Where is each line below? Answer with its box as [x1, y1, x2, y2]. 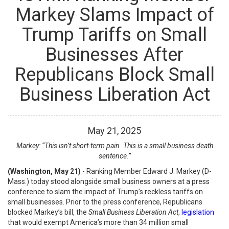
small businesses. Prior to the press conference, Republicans [8, 198, 202, 206]
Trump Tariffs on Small [22, 24, 207, 45]
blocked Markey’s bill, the [8, 208, 88, 216]
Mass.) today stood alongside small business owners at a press [8, 177, 210, 186]
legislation [181, 208, 214, 216]
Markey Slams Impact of [15, 4, 214, 26]
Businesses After [45, 44, 184, 65]
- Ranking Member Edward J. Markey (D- [81, 167, 212, 175]
